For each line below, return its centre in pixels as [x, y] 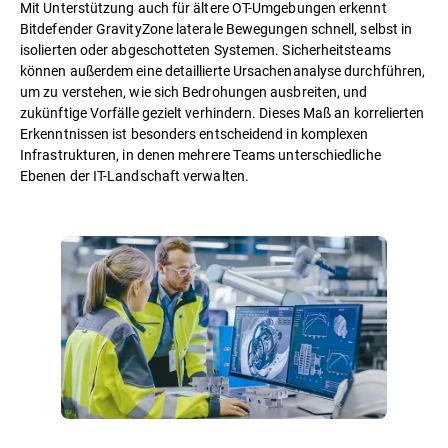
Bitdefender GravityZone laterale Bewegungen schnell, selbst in [216, 28]
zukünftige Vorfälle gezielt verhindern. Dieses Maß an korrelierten [222, 112]
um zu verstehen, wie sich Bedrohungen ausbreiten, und [194, 91]
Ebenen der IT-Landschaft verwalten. [134, 175]
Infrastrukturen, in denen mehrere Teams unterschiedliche [200, 154]
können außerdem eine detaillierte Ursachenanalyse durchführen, [223, 70]
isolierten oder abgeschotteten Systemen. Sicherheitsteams [205, 49]
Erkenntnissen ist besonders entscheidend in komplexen [194, 133]
